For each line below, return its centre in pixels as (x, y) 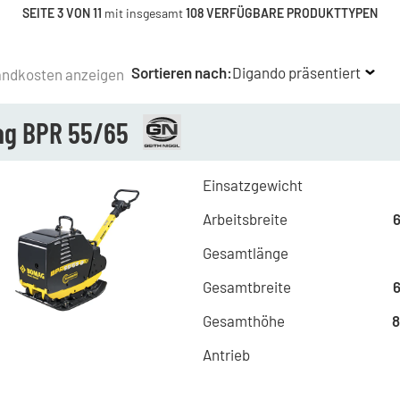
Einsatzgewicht (252, 185)
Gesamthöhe (243, 321)
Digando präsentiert (296, 72)
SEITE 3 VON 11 (62, 13)
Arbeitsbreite (245, 219)
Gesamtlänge (245, 253)
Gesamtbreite (246, 287)
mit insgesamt (143, 13)
